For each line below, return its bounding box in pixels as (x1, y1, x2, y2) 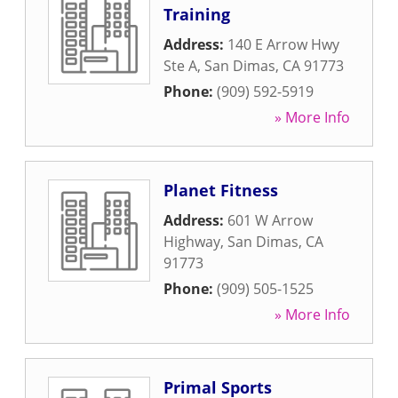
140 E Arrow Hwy (227, 35, 339, 54)
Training (163, 4, 230, 25)
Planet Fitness (163, 179, 278, 201)
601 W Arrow (227, 211, 313, 230)
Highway (163, 232, 220, 251)
